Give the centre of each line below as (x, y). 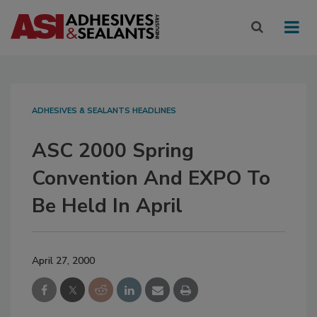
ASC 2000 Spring (113, 151)
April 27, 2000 (63, 261)
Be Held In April (107, 206)
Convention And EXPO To (151, 179)
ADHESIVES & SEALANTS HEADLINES (104, 111)
